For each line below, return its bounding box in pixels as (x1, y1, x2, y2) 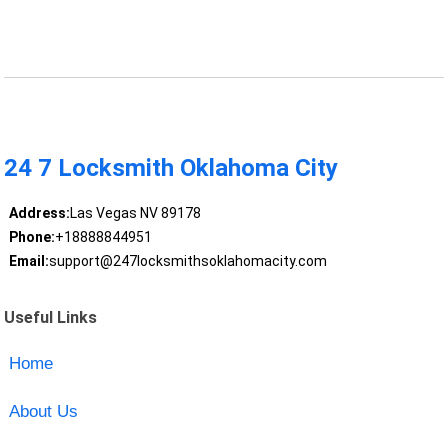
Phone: (8, 229, 55, 246)
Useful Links (4, 307, 98, 327)
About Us (8, 401, 78, 421)
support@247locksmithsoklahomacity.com (48, 253, 327, 270)
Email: (8, 253, 49, 270)
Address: (8, 205, 70, 222)
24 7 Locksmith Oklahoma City (4, 154, 339, 183)
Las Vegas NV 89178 (69, 205, 201, 222)
